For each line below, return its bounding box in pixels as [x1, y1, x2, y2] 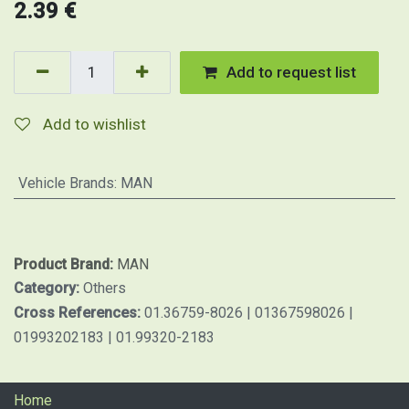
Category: [14, 279, 83, 297]
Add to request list [226, 63, 356, 81]
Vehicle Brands [17, 174, 114, 192]
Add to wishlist [43, 115, 146, 133]
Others [83, 279, 126, 297]
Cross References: [14, 304, 144, 321]
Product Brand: [14, 256, 117, 273]
